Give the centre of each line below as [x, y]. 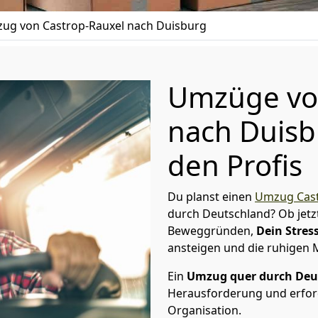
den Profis [235, 165]
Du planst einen [211, 197]
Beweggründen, [210, 231]
